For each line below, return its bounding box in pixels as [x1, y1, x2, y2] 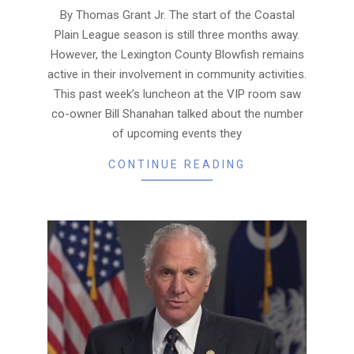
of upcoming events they [112, 126, 242, 141]
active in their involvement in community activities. [47, 67, 307, 82]
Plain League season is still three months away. [55, 28, 299, 43]
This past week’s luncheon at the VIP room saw [53, 87, 301, 102]
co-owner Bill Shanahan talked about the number [51, 107, 303, 122]
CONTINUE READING [108, 158, 246, 171]
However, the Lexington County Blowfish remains [50, 47, 304, 62]
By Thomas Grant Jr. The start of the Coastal [59, 8, 295, 23]
